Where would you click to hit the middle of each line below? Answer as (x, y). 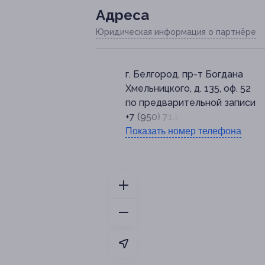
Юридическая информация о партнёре (176, 32)
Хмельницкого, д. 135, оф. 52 (188, 89)
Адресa (122, 15)
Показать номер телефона (183, 131)
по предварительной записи (190, 103)
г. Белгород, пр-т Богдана (184, 75)
